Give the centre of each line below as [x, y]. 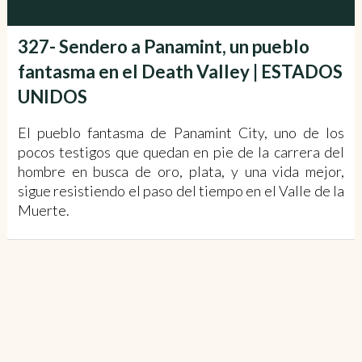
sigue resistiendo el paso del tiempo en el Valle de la [181, 190]
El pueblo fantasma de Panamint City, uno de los [181, 132]
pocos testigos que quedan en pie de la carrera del [181, 152]
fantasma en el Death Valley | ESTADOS [180, 71]
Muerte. [43, 210]
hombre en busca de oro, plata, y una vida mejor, [181, 171]
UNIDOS [52, 96]
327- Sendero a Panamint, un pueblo [163, 46]
